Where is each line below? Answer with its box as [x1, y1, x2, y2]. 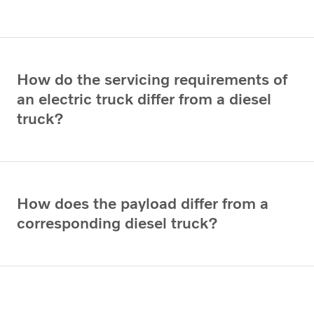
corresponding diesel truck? [17, 213, 218, 233]
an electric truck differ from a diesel [17, 89, 271, 109]
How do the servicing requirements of [17, 69, 287, 89]
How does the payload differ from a [17, 193, 268, 213]
